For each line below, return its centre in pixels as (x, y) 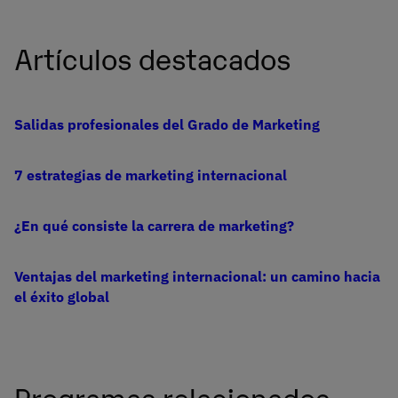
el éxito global (62, 296)
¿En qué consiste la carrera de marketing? (154, 225)
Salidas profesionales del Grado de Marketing (167, 124)
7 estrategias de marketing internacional (151, 175)
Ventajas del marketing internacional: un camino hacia (197, 276)
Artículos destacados (152, 57)
